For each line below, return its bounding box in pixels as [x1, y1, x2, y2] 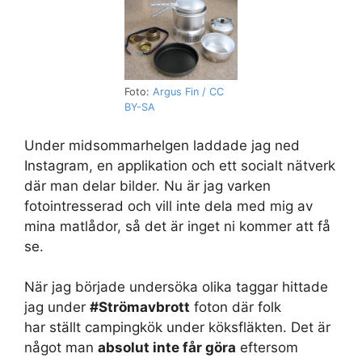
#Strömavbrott [90, 299, 190, 316]
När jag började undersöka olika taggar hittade [24, 279, 328, 296]
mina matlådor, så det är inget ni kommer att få [24, 217, 330, 234]
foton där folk [190, 299, 281, 316]
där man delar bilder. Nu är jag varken [24, 177, 271, 194]
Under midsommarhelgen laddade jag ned [24, 137, 300, 154]
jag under [24, 299, 90, 316]
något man [24, 339, 98, 356]
